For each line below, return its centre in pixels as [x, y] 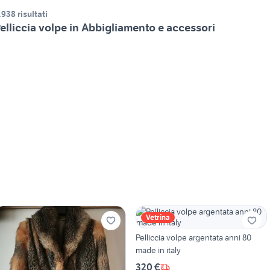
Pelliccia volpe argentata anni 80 [193, 238]
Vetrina [158, 218]
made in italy [158, 250]
